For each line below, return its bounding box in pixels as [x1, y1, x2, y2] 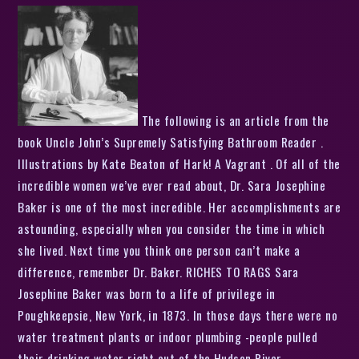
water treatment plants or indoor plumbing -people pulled [18, 327, 318, 345]
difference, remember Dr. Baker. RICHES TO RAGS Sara [18, 262, 299, 280]
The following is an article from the [138, 111, 329, 129]
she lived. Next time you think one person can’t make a [18, 240, 301, 259]
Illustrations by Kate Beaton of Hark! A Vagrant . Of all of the [18, 154, 341, 172]
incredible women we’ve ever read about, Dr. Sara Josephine [18, 175, 326, 194]
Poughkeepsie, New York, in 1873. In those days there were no [18, 305, 338, 324]
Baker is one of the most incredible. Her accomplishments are [18, 197, 341, 216]
